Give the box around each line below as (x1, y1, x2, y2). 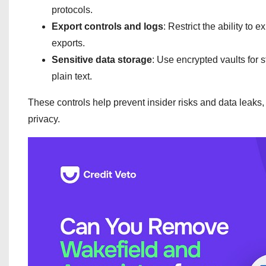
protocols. (52, 5, 93, 15)
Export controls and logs (52, 21, 163, 31)
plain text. (52, 71, 92, 81)
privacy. (28, 114, 60, 124)
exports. (52, 38, 85, 48)
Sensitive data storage (52, 55, 152, 65)
